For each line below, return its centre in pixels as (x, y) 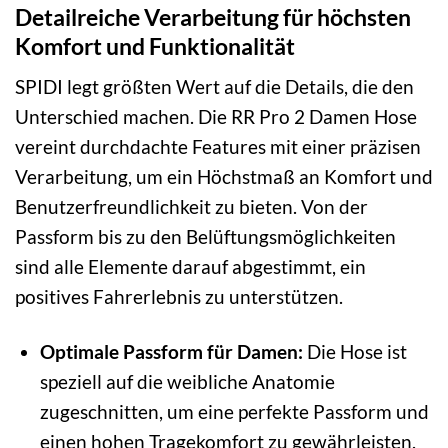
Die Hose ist (354, 351)
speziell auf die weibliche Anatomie (187, 381)
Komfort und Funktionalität (155, 45)
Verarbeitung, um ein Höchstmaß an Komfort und (224, 177)
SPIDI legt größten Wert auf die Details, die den (214, 87)
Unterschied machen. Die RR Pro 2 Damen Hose (216, 117)
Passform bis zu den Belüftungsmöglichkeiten (205, 237)
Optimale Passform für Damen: (171, 351)
